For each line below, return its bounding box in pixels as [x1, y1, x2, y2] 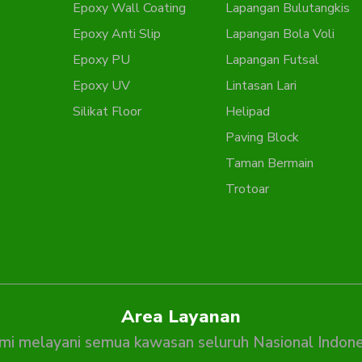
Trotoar [225, 180, 270, 198]
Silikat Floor [72, 103, 141, 120]
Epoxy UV [72, 77, 130, 95]
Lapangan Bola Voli [225, 25, 335, 43]
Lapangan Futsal [225, 51, 320, 69]
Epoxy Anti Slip [72, 25, 161, 43]
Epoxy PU [72, 51, 130, 69]
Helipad [225, 103, 271, 120]
